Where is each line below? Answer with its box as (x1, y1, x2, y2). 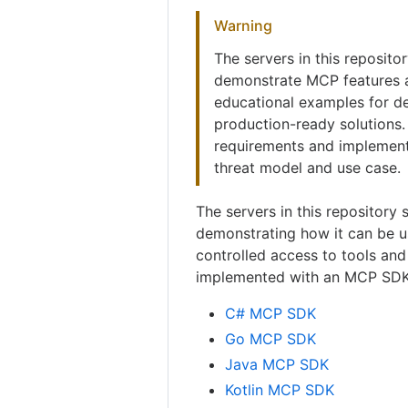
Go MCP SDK (225, 329, 317, 348)
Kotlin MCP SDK (225, 380, 335, 399)
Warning (214, 15, 273, 35)
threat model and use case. (214, 158, 402, 177)
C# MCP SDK (225, 303, 317, 322)
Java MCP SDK (225, 354, 330, 373)
